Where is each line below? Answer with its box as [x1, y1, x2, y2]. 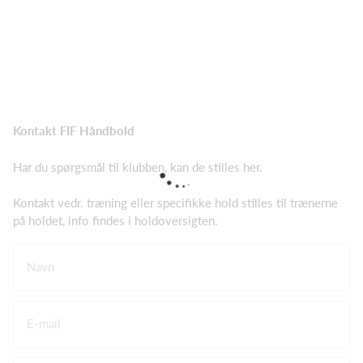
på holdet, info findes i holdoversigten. [13, 212, 218, 228]
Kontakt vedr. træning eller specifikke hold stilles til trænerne [13, 194, 338, 210]
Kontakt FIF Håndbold [13, 122, 135, 138]
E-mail [27, 315, 61, 331]
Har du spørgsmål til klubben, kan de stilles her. [13, 159, 263, 174]
